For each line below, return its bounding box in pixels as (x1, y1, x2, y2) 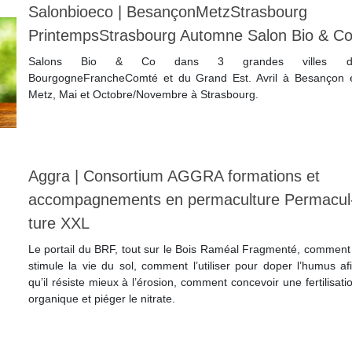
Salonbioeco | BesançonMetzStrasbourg (27, 3, 307, 21)
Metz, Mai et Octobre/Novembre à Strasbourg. (27, 88, 258, 101)
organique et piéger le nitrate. (27, 292, 175, 306)
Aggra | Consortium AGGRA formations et (27, 167, 320, 185)
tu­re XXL (27, 214, 90, 233)
